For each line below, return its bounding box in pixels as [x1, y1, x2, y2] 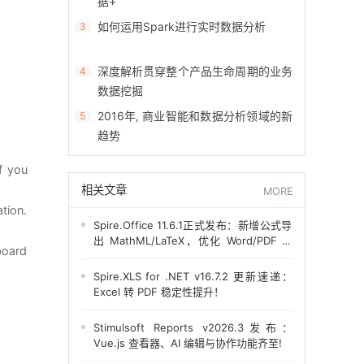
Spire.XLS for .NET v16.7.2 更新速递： [93, 270, 292, 283]
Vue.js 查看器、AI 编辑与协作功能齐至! [93, 336, 282, 349]
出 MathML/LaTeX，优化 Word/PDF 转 [93, 234, 292, 247]
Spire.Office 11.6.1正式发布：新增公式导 [93, 219, 292, 232]
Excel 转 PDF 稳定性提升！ [93, 285, 224, 298]
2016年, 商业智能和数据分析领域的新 [97, 109, 292, 123]
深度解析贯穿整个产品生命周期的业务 [97, 64, 292, 78]
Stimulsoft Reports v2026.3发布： [93, 321, 292, 334]
